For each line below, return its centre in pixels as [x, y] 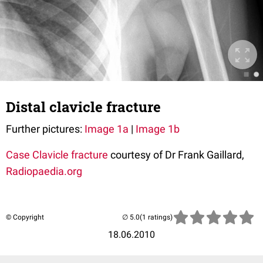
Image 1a [107, 129]
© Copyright [25, 217]
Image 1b [158, 129]
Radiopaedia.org [44, 171]
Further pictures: [45, 129]
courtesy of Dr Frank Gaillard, [176, 155]
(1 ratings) [156, 217]
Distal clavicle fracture [83, 107]
